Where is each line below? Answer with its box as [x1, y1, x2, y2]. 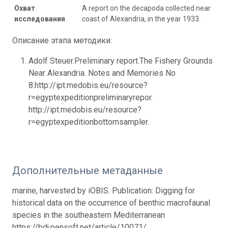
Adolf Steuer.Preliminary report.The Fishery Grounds [28, 55, 213, 66]
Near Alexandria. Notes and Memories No [28, 68, 176, 78]
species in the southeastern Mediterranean [12, 210, 165, 220]
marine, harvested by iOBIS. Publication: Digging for [12, 185, 195, 195]
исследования [14, 14, 65, 23]
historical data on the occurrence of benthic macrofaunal [12, 197, 210, 208]
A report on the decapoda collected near [82, 4, 211, 12]
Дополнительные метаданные [12, 164, 163, 177]
